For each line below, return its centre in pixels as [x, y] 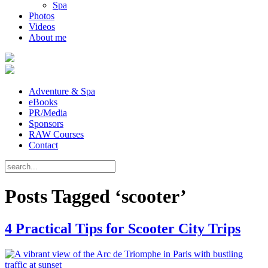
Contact [43, 145]
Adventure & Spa [62, 91]
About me [48, 37]
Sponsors [46, 124]
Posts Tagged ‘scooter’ [96, 197]
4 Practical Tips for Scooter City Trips [123, 228]
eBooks [43, 102]
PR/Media [48, 113]
